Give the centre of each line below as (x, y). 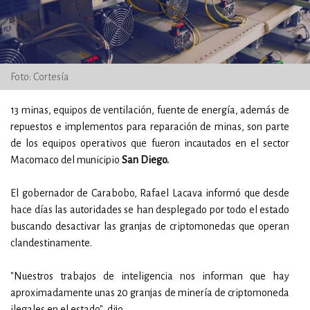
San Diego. (145, 160)
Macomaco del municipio (66, 160)
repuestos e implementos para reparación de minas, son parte (150, 127)
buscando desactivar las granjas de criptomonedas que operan (150, 226)
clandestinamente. (51, 243)
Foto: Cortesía (40, 77)
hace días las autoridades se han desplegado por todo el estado (150, 210)
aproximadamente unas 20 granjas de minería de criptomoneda (150, 293)
